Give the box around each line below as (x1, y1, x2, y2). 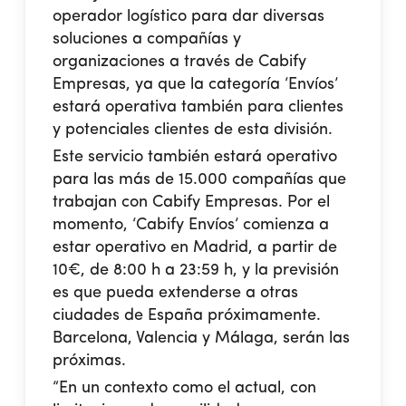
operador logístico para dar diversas (53, 7, 325, 24)
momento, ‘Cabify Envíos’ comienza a (53, 216, 330, 233)
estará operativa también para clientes (53, 98, 344, 115)
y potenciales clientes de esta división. (53, 121, 333, 138)
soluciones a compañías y (53, 30, 242, 47)
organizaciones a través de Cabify (53, 53, 307, 70)
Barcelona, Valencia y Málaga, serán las (53, 329, 351, 346)
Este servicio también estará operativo (53, 148, 338, 165)
